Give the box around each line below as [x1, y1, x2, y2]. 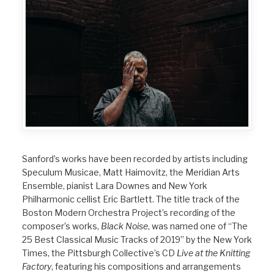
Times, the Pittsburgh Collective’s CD [22, 248, 177, 258]
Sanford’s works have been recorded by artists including [22, 154, 248, 164]
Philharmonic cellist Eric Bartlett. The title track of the [22, 194, 240, 204]
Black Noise [101, 221, 148, 231]
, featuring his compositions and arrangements [51, 261, 241, 272]
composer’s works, [22, 221, 101, 231]
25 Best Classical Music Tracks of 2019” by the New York [22, 234, 252, 245]
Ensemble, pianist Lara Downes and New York [22, 180, 207, 191]
